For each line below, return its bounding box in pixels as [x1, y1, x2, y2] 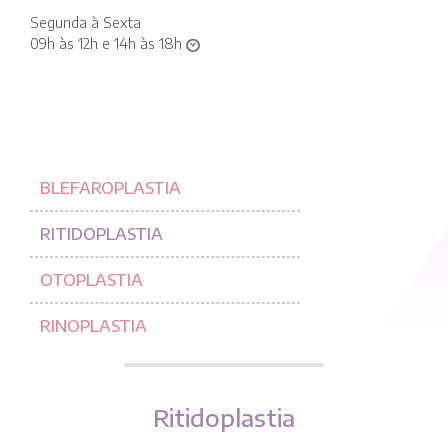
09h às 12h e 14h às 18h [30, 34, 186, 52]
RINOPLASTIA [40, 316, 147, 336]
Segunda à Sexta [30, 13, 141, 31]
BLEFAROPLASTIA [40, 178, 181, 198]
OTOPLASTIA [40, 270, 143, 290]
